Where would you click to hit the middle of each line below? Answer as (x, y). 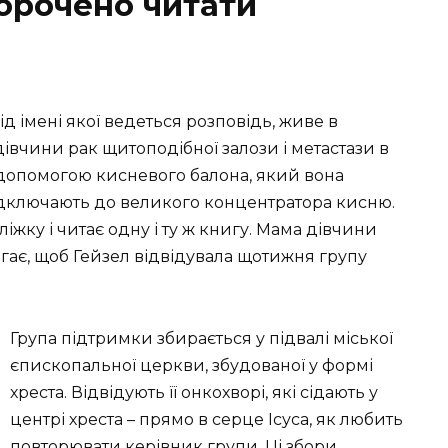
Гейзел (101, 257)
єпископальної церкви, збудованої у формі (191, 365)
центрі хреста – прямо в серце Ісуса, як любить (206, 419)
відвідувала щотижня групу (248, 257)
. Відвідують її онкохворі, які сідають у (221, 392)
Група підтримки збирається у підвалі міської (201, 338)
